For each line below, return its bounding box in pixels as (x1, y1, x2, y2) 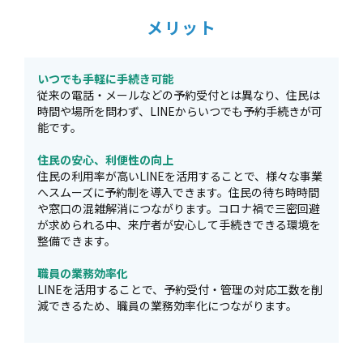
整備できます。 (37, 233, 116, 249)
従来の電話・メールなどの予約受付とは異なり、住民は (37, 87, 320, 103)
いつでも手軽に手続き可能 (37, 70, 173, 87)
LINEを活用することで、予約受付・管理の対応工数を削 (37, 281, 322, 297)
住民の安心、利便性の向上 (37, 152, 173, 168)
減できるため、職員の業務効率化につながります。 (37, 297, 297, 314)
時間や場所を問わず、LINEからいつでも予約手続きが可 (37, 103, 322, 119)
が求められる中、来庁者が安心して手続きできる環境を (37, 216, 321, 233)
